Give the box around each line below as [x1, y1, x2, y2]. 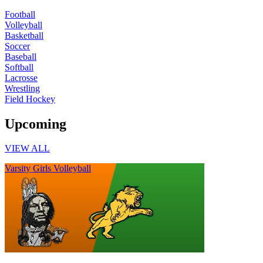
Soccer [5, 41, 30, 51]
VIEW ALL [5, 143, 50, 154]
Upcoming [5, 116, 66, 131]
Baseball [5, 51, 36, 62]
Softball [5, 62, 33, 72]
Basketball [5, 30, 43, 41]
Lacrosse [5, 72, 38, 83]
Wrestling [5, 83, 40, 93]
